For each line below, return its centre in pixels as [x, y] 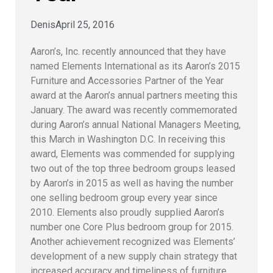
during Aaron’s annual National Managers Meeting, [136, 124]
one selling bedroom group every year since [124, 197]
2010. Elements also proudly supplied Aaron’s [127, 212]
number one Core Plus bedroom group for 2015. [132, 227]
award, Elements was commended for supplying [133, 154]
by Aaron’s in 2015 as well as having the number [132, 183]
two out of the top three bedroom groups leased [133, 168]
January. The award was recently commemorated [134, 110]
